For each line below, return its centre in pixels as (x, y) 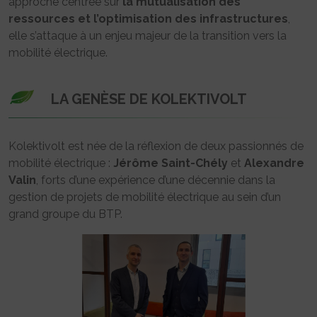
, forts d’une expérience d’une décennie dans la (156, 180)
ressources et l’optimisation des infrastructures (148, 18)
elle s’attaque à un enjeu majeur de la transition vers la (148, 35)
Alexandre (274, 163)
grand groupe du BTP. (65, 214)
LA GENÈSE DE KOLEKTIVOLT (149, 99)
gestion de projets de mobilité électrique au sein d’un (145, 197)
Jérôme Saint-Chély (171, 163)
